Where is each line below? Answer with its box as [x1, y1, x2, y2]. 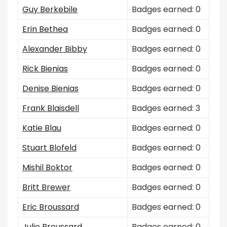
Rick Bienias [22, 63, 68, 74]
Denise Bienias [22, 83, 79, 94]
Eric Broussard [22, 201, 79, 213]
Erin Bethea [22, 23, 68, 35]
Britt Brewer [22, 181, 70, 193]
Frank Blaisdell [22, 102, 79, 114]
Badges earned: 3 [132, 102, 200, 114]
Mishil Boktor [22, 162, 72, 173]
